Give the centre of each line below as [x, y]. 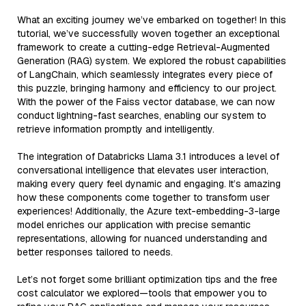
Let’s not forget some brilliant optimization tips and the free [147, 279]
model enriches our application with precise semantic [134, 224]
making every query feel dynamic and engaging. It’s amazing [149, 183]
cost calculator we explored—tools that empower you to [142, 293]
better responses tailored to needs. [95, 252]
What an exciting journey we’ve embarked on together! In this [152, 19]
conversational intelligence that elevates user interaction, [143, 170]
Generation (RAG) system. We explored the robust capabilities [152, 60]
